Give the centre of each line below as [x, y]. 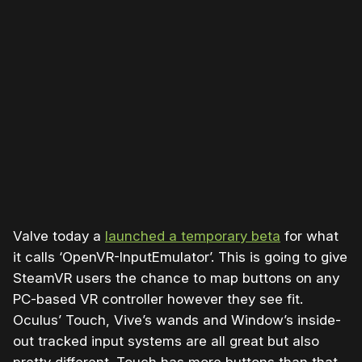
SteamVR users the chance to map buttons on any [176, 278]
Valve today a [59, 236]
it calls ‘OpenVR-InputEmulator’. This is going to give [180, 257]
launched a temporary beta [193, 236]
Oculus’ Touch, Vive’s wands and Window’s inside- [177, 320]
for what [309, 236]
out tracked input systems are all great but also [166, 341]
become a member [267, 67]
